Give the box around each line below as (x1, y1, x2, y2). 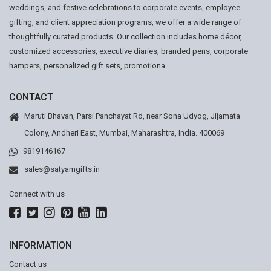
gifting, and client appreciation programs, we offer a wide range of (9, 18, 241, 27)
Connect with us (9, 189, 65, 198)
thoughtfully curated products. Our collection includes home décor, (9, 32, 242, 41)
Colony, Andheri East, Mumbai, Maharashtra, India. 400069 (24, 128, 224, 137)
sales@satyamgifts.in (24, 165, 100, 174)
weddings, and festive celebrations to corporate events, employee (9, 3, 240, 12)
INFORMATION (9, 240, 72, 251)
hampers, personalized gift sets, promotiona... (9, 61, 171, 70)
